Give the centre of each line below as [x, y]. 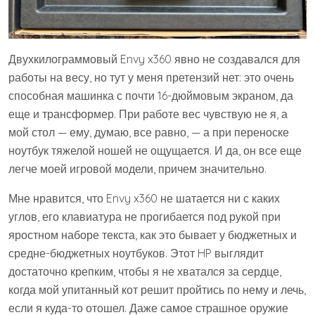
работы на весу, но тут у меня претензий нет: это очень [151, 77]
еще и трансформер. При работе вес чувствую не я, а [148, 114]
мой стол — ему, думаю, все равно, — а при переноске [149, 132]
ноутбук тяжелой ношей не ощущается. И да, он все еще [155, 150]
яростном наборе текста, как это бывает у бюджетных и [153, 235]
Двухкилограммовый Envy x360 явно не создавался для [154, 59]
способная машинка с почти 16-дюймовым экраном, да [151, 96]
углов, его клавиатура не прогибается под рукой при [144, 217]
